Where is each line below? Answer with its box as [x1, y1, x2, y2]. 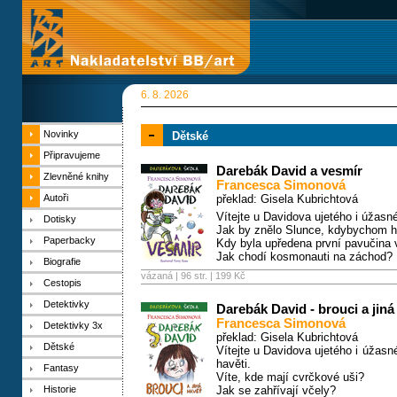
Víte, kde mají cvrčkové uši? [216, 370, 364, 384]
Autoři [43, 192, 68, 203]
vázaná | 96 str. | [141, 270, 215, 281]
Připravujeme [43, 150, 100, 160]
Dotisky [43, 214, 76, 224]
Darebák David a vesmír [216, 164, 362, 178]
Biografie [43, 256, 81, 267]
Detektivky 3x [43, 320, 103, 331]
